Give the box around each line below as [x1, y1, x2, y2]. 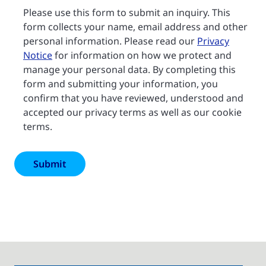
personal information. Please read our [23, 34, 197, 48]
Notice [23, 49, 52, 62]
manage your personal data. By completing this [23, 63, 236, 77]
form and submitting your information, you [23, 77, 218, 91]
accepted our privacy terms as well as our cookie [23, 106, 242, 119]
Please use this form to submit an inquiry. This [23, 6, 230, 20]
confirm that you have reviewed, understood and [23, 91, 243, 105]
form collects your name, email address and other [23, 20, 248, 34]
